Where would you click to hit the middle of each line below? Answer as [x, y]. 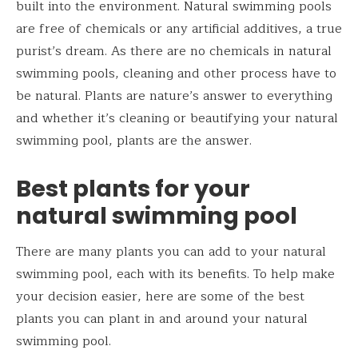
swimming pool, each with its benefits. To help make [175, 274]
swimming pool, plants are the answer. [134, 140]
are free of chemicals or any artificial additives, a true [179, 28]
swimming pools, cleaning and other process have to [176, 73]
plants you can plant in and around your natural [162, 319]
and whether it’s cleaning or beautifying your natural [177, 118]
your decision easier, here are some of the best [160, 297]
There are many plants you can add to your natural [171, 252]
